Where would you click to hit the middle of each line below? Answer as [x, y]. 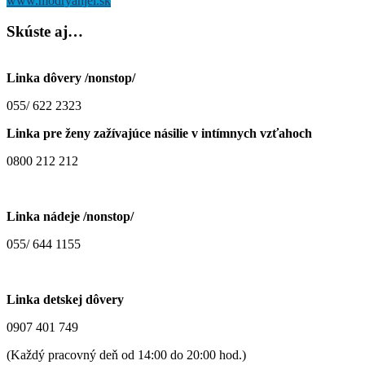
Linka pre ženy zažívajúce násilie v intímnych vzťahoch [159, 133]
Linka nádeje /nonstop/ [70, 216]
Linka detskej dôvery [65, 299]
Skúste [29, 32]
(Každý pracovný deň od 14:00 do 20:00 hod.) [126, 355]
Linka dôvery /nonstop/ [71, 78]
